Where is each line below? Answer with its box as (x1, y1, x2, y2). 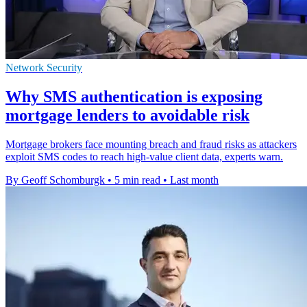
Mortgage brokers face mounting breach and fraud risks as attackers (5, 138, 297, 150)
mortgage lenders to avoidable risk (5, 106, 249, 124)
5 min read (114, 173, 160, 186)
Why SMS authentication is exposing (5, 87, 262, 106)
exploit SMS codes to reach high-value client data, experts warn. (5, 150, 283, 162)
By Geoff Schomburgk (5, 173, 105, 186)
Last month (170, 173, 219, 186)
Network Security (5, 61, 82, 73)
